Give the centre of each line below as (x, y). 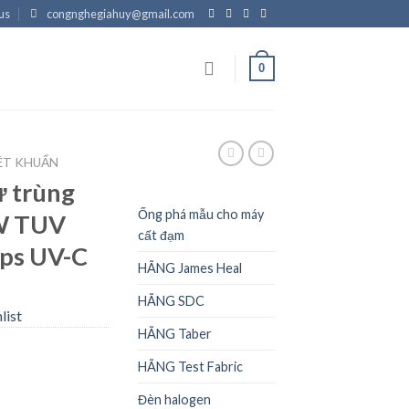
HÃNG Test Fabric (190, 366)
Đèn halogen (174, 399)
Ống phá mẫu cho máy (201, 214)
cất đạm (161, 235)
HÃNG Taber (175, 333)
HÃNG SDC (171, 300)
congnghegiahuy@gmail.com (121, 14)
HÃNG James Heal (190, 267)
